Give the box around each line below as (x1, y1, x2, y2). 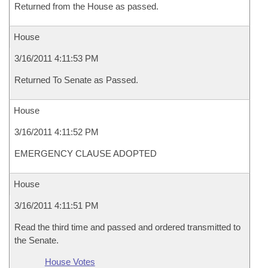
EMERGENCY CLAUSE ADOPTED (14, 148, 157, 159)
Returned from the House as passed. (14, 1, 159, 11)
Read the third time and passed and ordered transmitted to (14, 222, 240, 232)
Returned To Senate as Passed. (14, 75, 138, 85)
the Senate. (14, 235, 59, 245)
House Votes (44, 257, 95, 267)
